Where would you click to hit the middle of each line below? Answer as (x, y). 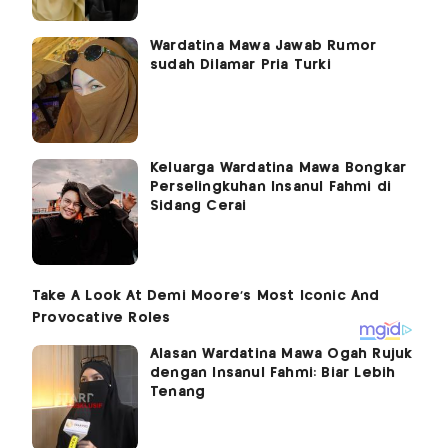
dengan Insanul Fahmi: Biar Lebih (273, 373)
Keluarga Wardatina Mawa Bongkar (278, 168)
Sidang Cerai (198, 206)
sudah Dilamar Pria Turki (243, 65)
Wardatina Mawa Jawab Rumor (263, 46)
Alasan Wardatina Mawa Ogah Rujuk (281, 354)
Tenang (178, 392)
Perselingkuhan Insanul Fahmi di (271, 187)
